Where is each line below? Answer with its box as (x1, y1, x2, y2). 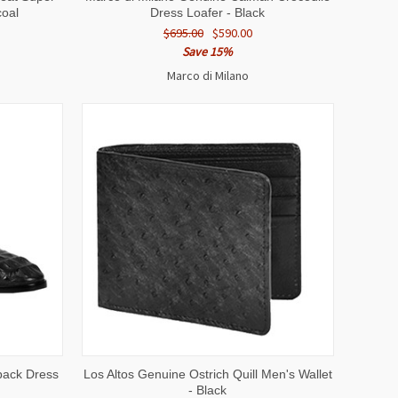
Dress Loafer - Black (150, 4, 266, 20)
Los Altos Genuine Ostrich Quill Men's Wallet (83, 366, 332, 381)
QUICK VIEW (107, 362, 179, 378)
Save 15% (182, 43, 234, 60)
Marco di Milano (166, 67, 249, 84)
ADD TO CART (232, 362, 314, 378)
